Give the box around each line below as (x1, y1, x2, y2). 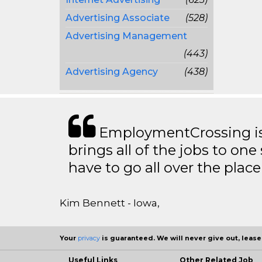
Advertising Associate (65, 12, 170, 23)
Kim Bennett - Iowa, (60, 197, 160, 209)
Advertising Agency (65, 66, 158, 77)
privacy (78, 234, 100, 242)
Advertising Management (65, 30, 187, 42)
